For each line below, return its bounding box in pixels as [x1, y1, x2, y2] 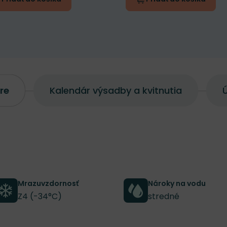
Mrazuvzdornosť [17, 178, 79, 188]
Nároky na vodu [148, 178, 206, 188]
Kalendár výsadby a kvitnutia [50, 84, 182, 97]
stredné [148, 190, 179, 202]
